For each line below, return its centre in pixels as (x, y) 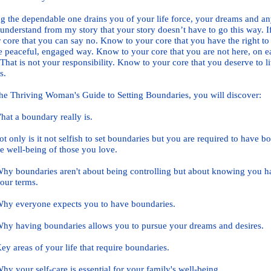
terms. (27, 182)
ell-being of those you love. (65, 149)
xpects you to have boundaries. (116, 204)
